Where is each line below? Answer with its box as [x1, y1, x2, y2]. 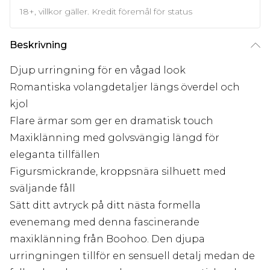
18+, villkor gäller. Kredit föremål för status [20, 6, 192, 17]
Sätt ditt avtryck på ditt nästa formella [10, 199, 201, 212]
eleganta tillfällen [10, 149, 100, 161]
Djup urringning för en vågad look [10, 64, 186, 77]
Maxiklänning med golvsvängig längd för [10, 132, 219, 144]
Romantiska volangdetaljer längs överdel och [10, 81, 240, 93]
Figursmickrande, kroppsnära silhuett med [10, 166, 226, 178]
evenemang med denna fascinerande [10, 216, 199, 228]
